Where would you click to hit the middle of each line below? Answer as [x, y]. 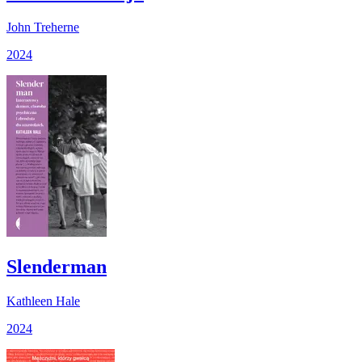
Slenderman [57, 266]
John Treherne [43, 27]
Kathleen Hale [43, 301]
